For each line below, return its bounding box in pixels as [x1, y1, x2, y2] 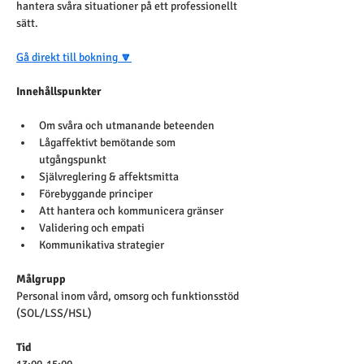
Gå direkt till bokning [16, 50, 118, 64]
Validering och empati [39, 221, 145, 235]
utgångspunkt [39, 153, 106, 167]
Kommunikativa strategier [39, 238, 167, 252]
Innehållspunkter [16, 84, 102, 98]
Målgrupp [16, 272, 66, 286]
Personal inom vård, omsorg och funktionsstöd [16, 289, 241, 303]
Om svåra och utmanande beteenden [39, 119, 217, 132]
